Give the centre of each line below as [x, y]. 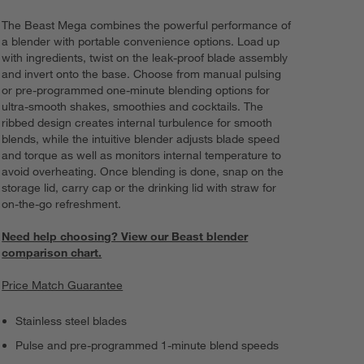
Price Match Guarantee [63, 286]
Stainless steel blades [71, 321]
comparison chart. [52, 253]
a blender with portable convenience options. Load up [141, 42]
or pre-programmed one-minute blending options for [136, 91]
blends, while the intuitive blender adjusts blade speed [141, 139]
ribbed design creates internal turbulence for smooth [137, 123]
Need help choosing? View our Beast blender [125, 237]
